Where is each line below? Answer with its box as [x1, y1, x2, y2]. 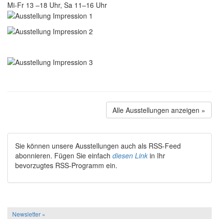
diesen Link [112, 150, 148, 160]
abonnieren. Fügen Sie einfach [15, 150, 112, 160]
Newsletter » [12, 209, 45, 218]
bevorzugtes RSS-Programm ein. [15, 160, 117, 170]
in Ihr [148, 150, 165, 160]
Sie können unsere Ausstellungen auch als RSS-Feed [15, 140, 181, 151]
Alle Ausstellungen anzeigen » [112, 105, 205, 115]
